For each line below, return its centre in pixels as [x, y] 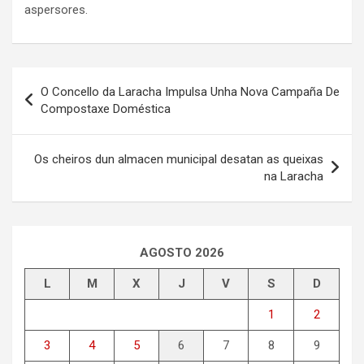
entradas [53, 131]
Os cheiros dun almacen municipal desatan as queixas [179, 159]
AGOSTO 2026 [182, 252]
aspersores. [56, 9]
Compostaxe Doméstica [106, 108]
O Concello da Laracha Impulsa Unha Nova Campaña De [190, 91]
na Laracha [294, 176]
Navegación [65, 79]
